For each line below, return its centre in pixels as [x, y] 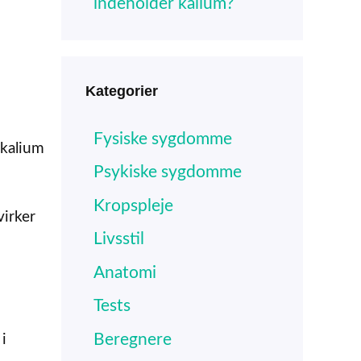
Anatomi [125, 272]
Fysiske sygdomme [163, 139]
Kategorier [122, 91]
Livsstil [119, 239]
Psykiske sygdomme [168, 172]
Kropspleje [133, 205]
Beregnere [133, 339]
